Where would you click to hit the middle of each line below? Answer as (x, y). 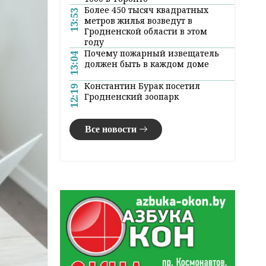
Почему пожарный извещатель (152, 53)
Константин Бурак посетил (142, 85)
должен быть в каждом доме (147, 64)
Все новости (110, 129)
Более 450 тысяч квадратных (146, 9)
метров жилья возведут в (138, 20)
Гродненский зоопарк (132, 96)
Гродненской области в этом (146, 31)
